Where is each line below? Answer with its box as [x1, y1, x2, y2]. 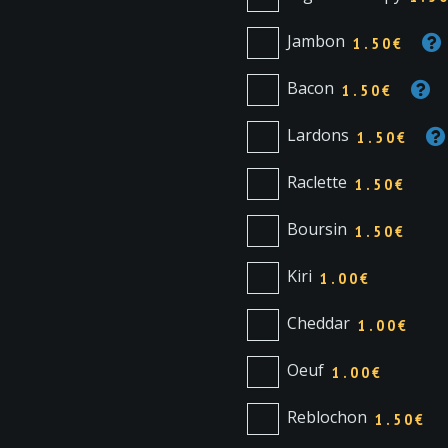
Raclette [286, 171, 347, 194]
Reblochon [286, 406, 367, 429]
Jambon [286, 30, 345, 53]
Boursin [286, 218, 347, 241]
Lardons [286, 124, 349, 147]
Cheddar [286, 312, 350, 335]
